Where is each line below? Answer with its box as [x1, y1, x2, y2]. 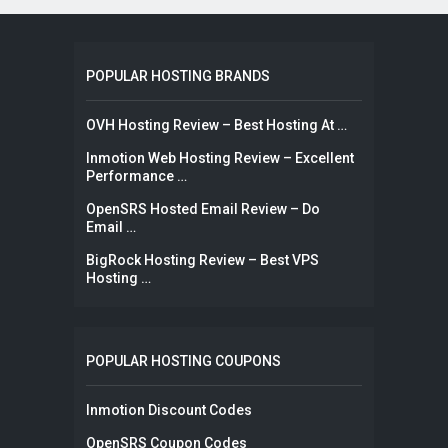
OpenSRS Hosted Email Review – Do [86, 200, 320, 217]
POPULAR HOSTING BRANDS [86, 67, 270, 84]
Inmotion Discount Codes [86, 401, 252, 418]
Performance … [86, 167, 187, 184]
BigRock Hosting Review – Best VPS [86, 251, 319, 268]
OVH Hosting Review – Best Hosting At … [86, 116, 347, 133]
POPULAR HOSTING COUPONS [86, 352, 281, 369]
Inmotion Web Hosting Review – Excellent [86, 149, 354, 166]
